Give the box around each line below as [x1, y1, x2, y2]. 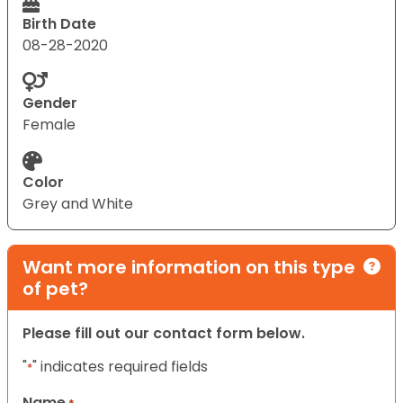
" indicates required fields [32, 355, 208, 377]
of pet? [22, 275, 88, 301]
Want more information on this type [22, 254, 355, 280]
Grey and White [22, 193, 133, 214]
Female [22, 113, 76, 135]
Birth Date [22, 13, 96, 34]
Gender [22, 92, 77, 113]
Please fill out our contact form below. [22, 322, 305, 344]
